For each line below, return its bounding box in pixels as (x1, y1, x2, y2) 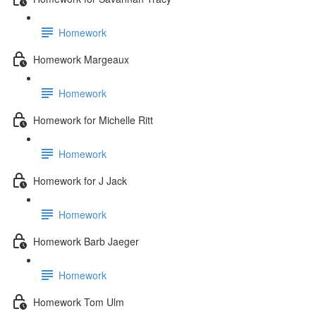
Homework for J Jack (33, 173, 127, 188)
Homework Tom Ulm (33, 294, 124, 309)
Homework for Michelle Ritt (33, 112, 153, 127)
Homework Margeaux (33, 51, 129, 66)
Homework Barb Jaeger (33, 233, 139, 248)
